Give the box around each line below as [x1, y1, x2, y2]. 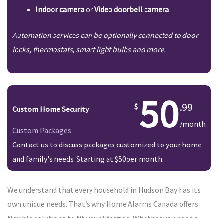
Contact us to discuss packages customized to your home [12, 140, 201, 150]
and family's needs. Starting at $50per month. [12, 154, 163, 164]
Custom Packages [12, 126, 71, 136]
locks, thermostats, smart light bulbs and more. [12, 44, 166, 54]
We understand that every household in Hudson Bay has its [7, 185, 200, 195]
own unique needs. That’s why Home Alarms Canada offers [7, 199, 198, 209]
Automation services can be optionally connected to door [12, 30, 198, 40]
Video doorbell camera [94, 4, 169, 15]
